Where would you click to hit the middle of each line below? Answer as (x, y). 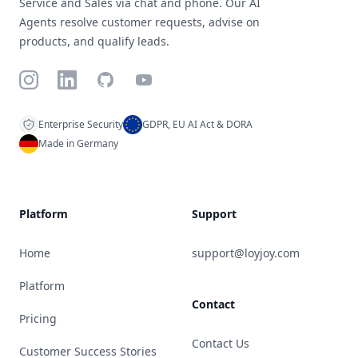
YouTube (159, 79)
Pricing (38, 318)
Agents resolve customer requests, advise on (139, 22)
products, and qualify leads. (94, 41)
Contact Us (221, 343)
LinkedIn (83, 79)
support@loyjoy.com (246, 253)
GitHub (117, 79)
